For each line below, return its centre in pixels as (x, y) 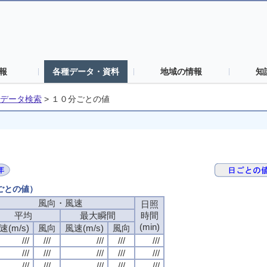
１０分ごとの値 (80, 99)
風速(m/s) (84, 228)
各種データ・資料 (86, 72)
